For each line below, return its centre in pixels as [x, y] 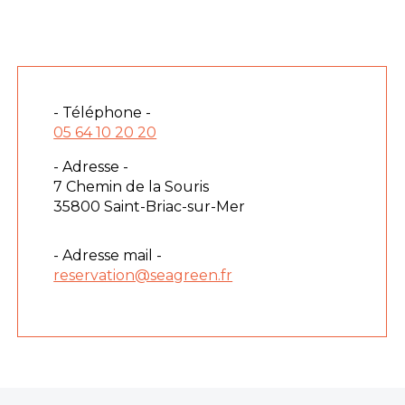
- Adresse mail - [108, 255]
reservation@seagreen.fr [143, 275]
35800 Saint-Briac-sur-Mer [150, 206]
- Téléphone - [103, 112]
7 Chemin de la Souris [132, 186]
